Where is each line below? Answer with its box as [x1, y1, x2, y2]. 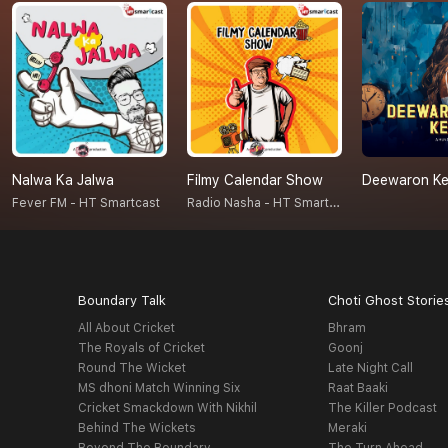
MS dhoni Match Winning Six [77, 381, 240, 396]
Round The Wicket [77, 361, 186, 376]
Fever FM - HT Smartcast [12, 196, 160, 211]
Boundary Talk [77, 293, 166, 309]
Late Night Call [328, 361, 414, 376]
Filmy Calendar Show [187, 172, 323, 189]
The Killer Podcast [328, 401, 438, 416]
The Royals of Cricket [77, 341, 205, 356]
